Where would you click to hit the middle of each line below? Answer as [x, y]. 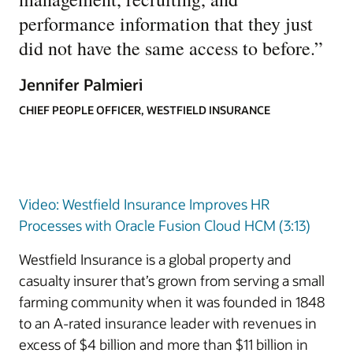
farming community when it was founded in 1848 [172, 302]
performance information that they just [166, 24]
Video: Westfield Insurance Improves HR [144, 204]
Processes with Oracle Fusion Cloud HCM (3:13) [165, 225]
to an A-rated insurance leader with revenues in [168, 323]
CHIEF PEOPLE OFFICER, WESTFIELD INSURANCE [145, 110]
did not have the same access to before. [167, 48]
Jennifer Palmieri [81, 84]
